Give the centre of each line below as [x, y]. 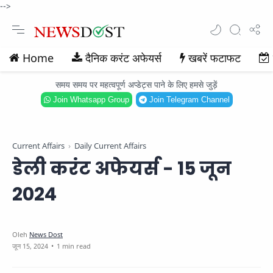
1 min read [74, 246]
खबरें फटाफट [214, 58]
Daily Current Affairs [110, 146]
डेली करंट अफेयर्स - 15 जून [122, 169]
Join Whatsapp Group [90, 100]
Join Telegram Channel [188, 100]
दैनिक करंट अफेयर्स [123, 58]
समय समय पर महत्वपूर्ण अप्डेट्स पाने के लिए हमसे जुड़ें [136, 84]
